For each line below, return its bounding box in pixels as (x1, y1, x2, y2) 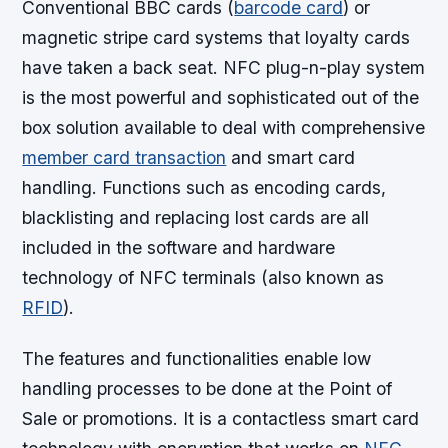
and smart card (226, 146, 356, 168)
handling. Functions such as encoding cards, (22, 176, 387, 198)
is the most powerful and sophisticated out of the (22, 86, 420, 108)
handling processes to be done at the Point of (22, 377, 393, 399)
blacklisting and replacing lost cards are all (22, 206, 370, 228)
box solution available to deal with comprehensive (22, 116, 426, 138)
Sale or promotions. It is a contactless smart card (22, 407, 420, 429)
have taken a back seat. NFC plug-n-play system (22, 56, 426, 78)
